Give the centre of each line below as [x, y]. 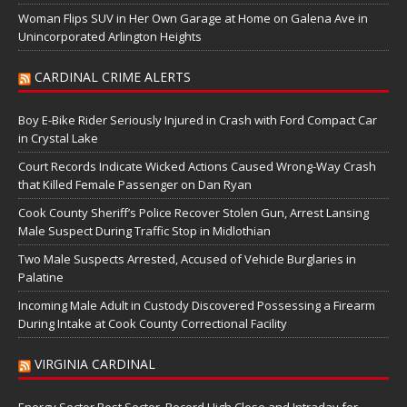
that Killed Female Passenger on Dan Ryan [135, 185]
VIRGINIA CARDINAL [95, 364]
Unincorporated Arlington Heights [110, 37]
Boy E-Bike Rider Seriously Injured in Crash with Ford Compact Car [198, 120]
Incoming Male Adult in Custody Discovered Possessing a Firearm [197, 306]
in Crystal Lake [58, 139]
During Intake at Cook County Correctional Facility [153, 324]
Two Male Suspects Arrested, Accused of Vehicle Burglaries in [187, 259]
